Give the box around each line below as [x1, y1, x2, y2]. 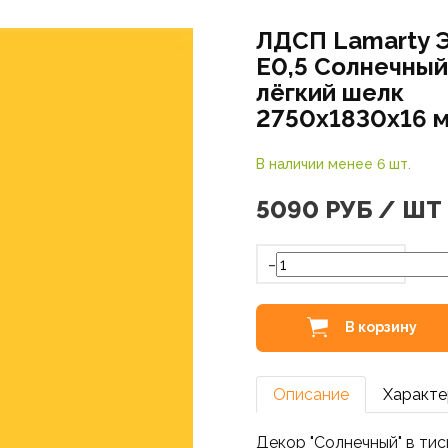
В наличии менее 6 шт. [255, 156, 411, 172]
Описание [272, 385, 349, 404]
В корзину [344, 318, 417, 335]
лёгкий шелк [255, 78, 404, 107]
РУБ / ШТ [324, 195, 442, 224]
